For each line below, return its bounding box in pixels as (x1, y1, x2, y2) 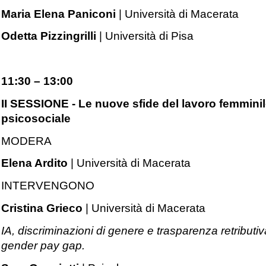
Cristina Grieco (1, 202, 83, 214)
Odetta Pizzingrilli (1, 30, 97, 43)
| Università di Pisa (96, 30, 194, 43)
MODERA (1, 134, 52, 147)
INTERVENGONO (1, 179, 95, 192)
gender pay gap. (1, 239, 85, 252)
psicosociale (1, 112, 71, 125)
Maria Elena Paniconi (1, 7, 119, 20)
